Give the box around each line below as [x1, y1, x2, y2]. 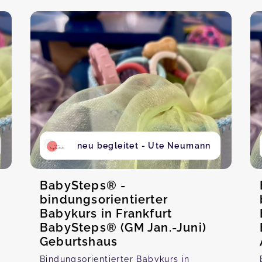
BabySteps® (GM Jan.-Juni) [40, 220, 206, 235]
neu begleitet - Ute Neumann [77, 141, 211, 150]
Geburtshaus [40, 235, 118, 249]
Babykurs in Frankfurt [40, 206, 173, 220]
